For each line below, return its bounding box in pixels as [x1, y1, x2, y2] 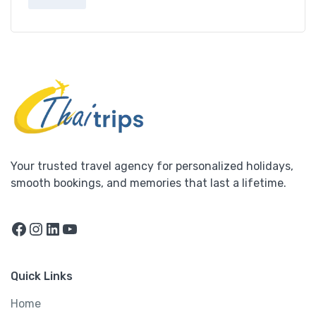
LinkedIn [61, 210, 128, 231]
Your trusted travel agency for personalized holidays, [11, 159, 293, 174]
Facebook [27, 210, 104, 231]
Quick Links [11, 269, 73, 284]
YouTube [78, 210, 146, 231]
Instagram [44, 210, 126, 231]
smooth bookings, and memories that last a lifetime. [11, 176, 286, 190]
